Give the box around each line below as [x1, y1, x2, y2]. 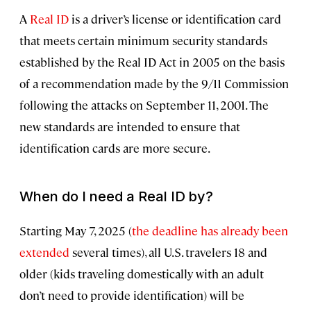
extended [19, 244, 69, 260]
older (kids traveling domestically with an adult [19, 266, 264, 282]
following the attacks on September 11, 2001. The [19, 97, 269, 113]
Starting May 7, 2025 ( [19, 223, 132, 239]
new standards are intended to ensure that [19, 119, 240, 135]
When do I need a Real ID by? [19, 188, 213, 205]
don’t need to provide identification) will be [19, 287, 244, 303]
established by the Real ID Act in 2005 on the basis [19, 54, 285, 70]
